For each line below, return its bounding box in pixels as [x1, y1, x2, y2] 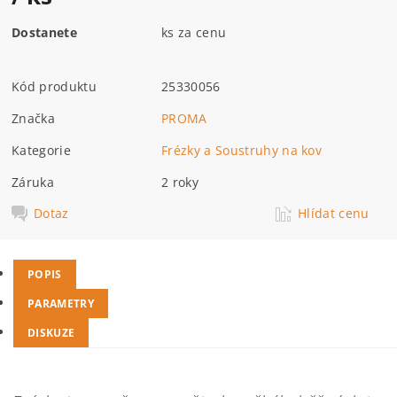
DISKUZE [27, 325, 75, 340]
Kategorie [12, 141, 71, 159]
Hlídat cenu [298, 204, 370, 222]
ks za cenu [161, 23, 227, 41]
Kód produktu [12, 77, 97, 95]
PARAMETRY [27, 296, 94, 311]
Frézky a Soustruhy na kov [161, 141, 323, 159]
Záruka [12, 173, 55, 191]
